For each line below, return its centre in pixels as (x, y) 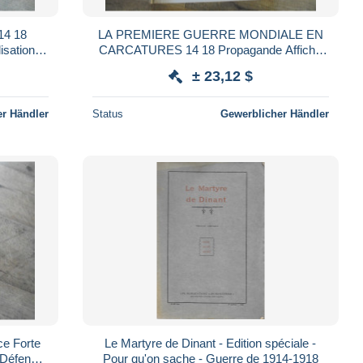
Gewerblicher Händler (274, 113)
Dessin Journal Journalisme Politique (211, 65)
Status (107, 113)
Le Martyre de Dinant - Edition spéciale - (211, 343)
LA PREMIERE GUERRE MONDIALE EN (210, 34)
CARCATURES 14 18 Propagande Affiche (211, 49)
